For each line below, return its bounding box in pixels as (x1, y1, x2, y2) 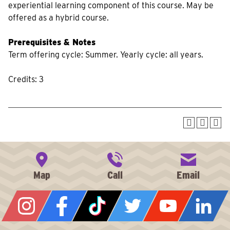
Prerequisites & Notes (8, 37, 95, 47)
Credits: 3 (8, 74, 44, 84)
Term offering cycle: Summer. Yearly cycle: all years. (8, 50, 203, 60)
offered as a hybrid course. (8, 13, 109, 23)
